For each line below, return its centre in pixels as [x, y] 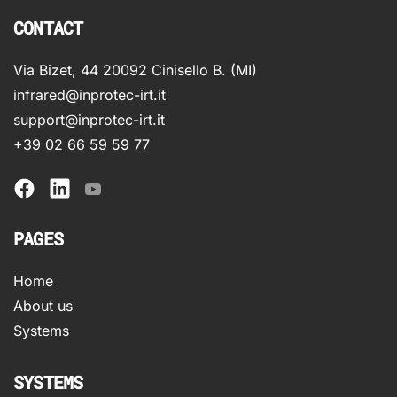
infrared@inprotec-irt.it [90, 95]
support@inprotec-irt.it [89, 120]
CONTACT [48, 27]
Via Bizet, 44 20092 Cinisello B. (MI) [135, 70]
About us [43, 306]
